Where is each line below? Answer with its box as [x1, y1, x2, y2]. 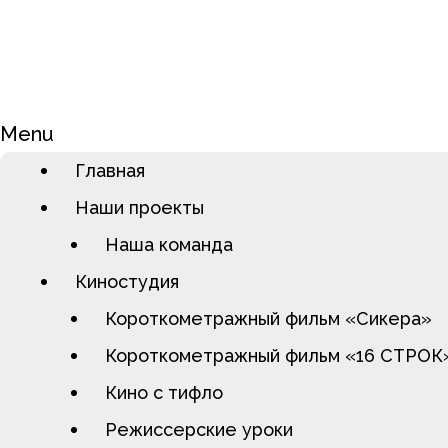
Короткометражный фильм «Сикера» [105, 308, 432, 329]
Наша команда [105, 234, 233, 255]
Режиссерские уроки [105, 419, 293, 440]
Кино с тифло [105, 382, 223, 403]
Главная [75, 160, 145, 181]
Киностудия [75, 271, 179, 292]
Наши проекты [75, 197, 204, 218]
